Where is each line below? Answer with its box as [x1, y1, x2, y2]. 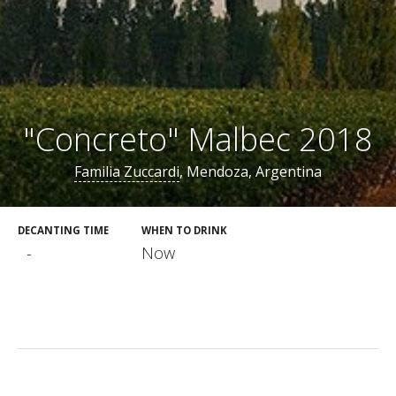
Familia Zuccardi [74, 162, 179, 181]
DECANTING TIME [18, 224, 109, 237]
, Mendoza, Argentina [179, 162, 322, 181]
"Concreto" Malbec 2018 [23, 118, 373, 162]
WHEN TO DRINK [141, 224, 227, 237]
